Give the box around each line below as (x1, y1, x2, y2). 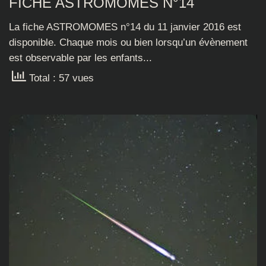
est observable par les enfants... (9, 52, 152, 64)
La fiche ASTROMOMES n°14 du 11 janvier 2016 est (9, 21, 241, 33)
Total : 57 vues (26, 72, 94, 84)
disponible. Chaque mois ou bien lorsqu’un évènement (9, 37, 248, 49)
